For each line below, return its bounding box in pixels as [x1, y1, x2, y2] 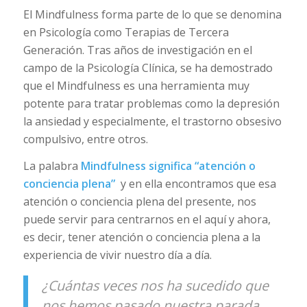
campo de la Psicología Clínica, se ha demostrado [23, 60, 273, 75]
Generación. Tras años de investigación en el [23, 42, 252, 58]
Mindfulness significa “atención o [80, 158, 256, 174]
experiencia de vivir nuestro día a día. [23, 247, 212, 263]
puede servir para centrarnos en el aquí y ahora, [23, 212, 271, 228]
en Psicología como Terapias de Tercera [23, 24, 229, 40]
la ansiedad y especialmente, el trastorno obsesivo [23, 113, 282, 129]
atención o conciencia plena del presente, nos [23, 194, 256, 210]
